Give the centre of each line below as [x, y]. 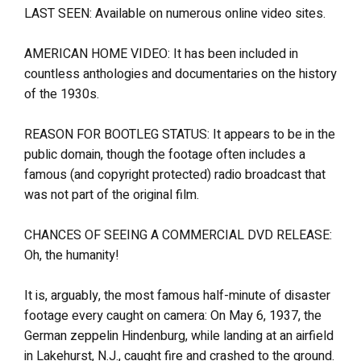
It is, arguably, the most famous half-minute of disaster [177, 296]
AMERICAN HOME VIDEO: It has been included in [161, 54]
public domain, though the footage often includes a [165, 155]
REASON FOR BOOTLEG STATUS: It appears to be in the [180, 135]
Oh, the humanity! [72, 255]
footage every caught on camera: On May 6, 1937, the [173, 316]
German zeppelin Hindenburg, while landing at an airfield [179, 336]
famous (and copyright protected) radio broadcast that [175, 175]
